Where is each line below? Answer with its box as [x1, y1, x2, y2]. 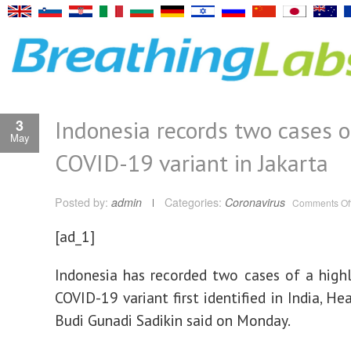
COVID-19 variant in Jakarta [55, 147, 328, 178]
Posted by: [55, 194, 111, 210]
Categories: [165, 194, 222, 210]
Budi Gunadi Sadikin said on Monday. [55, 310, 291, 330]
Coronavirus [225, 194, 285, 210]
